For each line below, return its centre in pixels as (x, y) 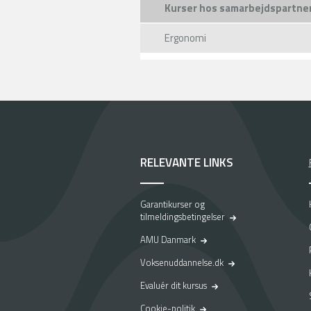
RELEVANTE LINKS (187, 162)
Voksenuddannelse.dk (182, 262)
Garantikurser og (173, 204)
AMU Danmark (168, 239)
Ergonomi (185, 38)
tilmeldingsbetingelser (183, 217)
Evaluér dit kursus (174, 285)
